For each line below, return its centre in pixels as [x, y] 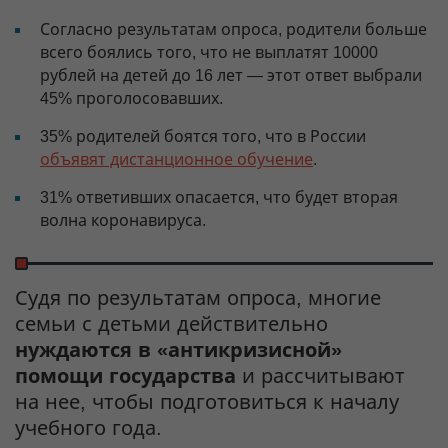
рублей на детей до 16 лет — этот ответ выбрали [231, 76]
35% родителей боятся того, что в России [203, 137]
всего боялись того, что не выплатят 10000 [209, 53]
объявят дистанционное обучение [176, 160]
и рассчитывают [320, 376]
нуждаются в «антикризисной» [178, 350]
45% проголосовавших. [131, 99]
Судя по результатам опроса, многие [198, 298]
